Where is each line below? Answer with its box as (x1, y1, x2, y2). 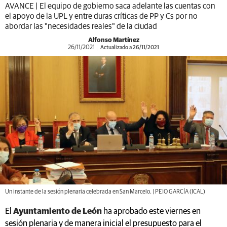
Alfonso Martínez (88, 37, 139, 44)
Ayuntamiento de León (12, 207, 103, 216)
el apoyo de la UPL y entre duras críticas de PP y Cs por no (5, 12, 198, 20)
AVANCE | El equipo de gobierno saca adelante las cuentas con (5, 2, 215, 10)
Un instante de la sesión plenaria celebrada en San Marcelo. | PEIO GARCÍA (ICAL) (5, 188, 205, 195)
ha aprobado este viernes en (103, 207, 201, 216)
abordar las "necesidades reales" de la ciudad (5, 22, 157, 30)
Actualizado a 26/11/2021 (99, 45, 159, 50)
